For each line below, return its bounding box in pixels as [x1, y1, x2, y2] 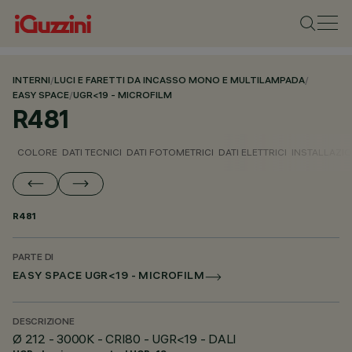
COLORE [17, 146, 57, 158]
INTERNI [13, 76, 50, 86]
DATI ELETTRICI [218, 146, 287, 158]
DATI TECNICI [62, 146, 122, 158]
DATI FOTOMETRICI [126, 146, 214, 158]
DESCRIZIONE [13, 317, 75, 328]
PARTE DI [13, 253, 54, 263]
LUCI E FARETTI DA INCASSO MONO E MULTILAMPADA [54, 76, 305, 86]
